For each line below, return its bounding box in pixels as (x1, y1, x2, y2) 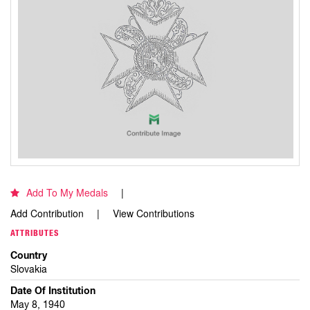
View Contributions (113, 206, 194, 220)
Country (10, 248, 47, 262)
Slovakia (10, 263, 47, 275)
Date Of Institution (10, 284, 95, 297)
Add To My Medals (26, 185, 108, 199)
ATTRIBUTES (10, 227, 59, 238)
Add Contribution (10, 206, 84, 220)
